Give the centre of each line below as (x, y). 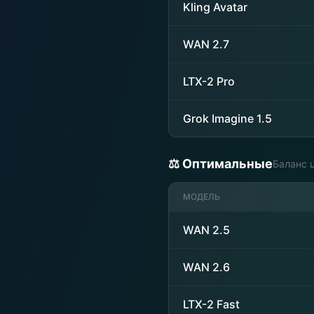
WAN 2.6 (206, 267)
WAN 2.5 (206, 230)
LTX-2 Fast (211, 304)
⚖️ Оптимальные (220, 164)
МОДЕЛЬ (202, 197)
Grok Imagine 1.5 (227, 118)
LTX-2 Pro (209, 81)
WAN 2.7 (206, 44)
